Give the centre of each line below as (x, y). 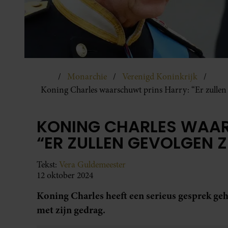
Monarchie (87, 76)
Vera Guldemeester (92, 164)
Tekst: (48, 164)
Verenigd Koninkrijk (160, 76)
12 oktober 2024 (65, 175)
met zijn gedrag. (72, 210)
